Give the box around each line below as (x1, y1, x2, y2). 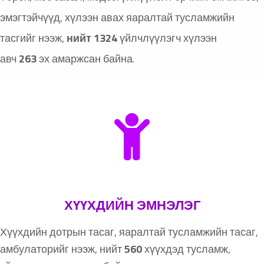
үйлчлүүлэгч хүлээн (117, 30, 217, 47)
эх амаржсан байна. (37, 51, 134, 67)
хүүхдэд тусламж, (142, 240, 230, 257)
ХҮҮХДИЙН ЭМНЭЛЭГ (64, 195, 200, 216)
